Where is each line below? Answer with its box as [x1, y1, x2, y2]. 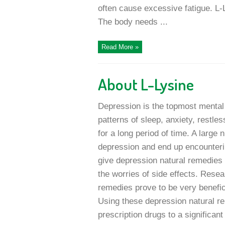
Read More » [101, 43, 139, 51]
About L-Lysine [97, 74, 194, 94]
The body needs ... [97, 17, 168, 27]
